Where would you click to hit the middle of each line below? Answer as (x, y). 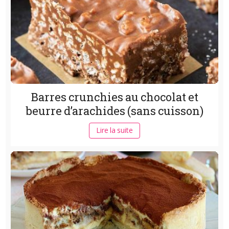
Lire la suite (114, 130)
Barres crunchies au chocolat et (114, 97)
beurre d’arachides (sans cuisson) (114, 111)
